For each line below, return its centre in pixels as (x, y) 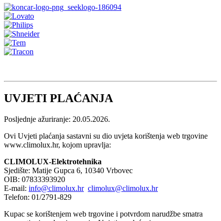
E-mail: (16, 188)
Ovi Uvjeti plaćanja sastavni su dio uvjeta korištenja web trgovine (106, 136)
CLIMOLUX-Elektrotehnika (53, 161)
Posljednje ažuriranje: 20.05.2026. (57, 119)
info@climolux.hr (56, 188)
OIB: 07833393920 (35, 179)
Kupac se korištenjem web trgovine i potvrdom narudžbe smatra (103, 214)
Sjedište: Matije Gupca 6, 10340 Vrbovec (68, 170)
